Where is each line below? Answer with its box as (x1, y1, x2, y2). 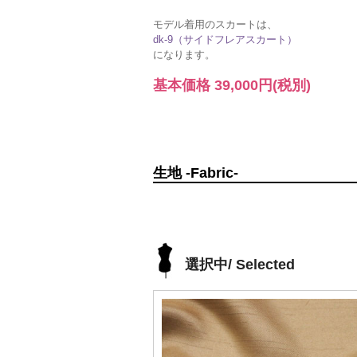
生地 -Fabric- (153, 165, 238, 181)
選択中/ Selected (185, 257, 295, 273)
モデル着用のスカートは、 (153, 18, 277, 30)
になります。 (153, 49, 215, 61)
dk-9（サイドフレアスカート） (153, 33, 297, 45)
